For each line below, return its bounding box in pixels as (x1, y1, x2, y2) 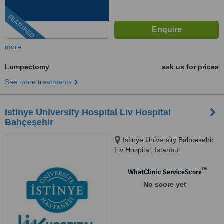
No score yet (143, 180, 186, 188)
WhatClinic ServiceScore (127, 168, 202, 176)
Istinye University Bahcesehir (123, 136, 214, 144)
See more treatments (5, 78, 72, 86)
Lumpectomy (5, 63, 49, 71)
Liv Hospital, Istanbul (114, 146, 180, 154)
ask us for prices (162, 63, 219, 71)
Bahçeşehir (5, 117, 53, 127)
